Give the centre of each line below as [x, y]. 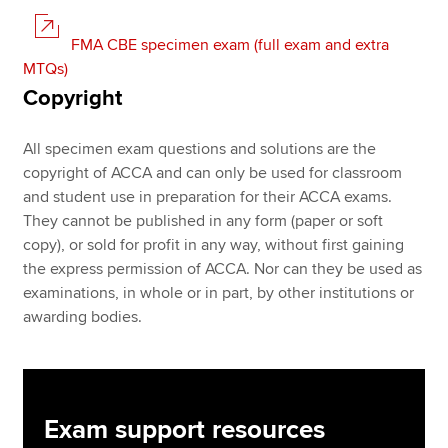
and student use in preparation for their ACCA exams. [208, 197]
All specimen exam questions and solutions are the [200, 149]
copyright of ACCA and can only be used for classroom [213, 173]
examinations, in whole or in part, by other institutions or [219, 293]
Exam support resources [184, 430]
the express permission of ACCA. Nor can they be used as [223, 269]
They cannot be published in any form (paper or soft [203, 221]
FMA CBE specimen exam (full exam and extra [230, 45]
